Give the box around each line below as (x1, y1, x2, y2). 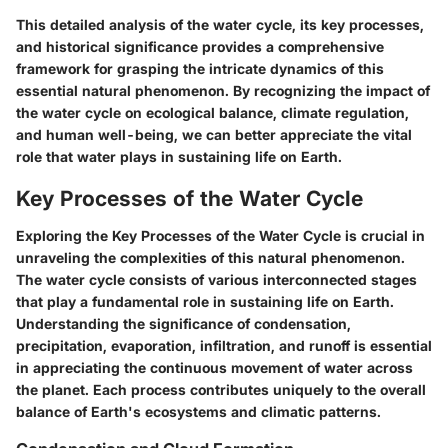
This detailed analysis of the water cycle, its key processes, (16, 15, 424, 33)
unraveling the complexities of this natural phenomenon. (16, 249, 405, 267)
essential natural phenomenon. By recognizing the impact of (16, 81, 430, 99)
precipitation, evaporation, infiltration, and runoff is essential (16, 337, 432, 355)
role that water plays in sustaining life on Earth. (16, 147, 342, 165)
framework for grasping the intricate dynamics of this (16, 59, 384, 77)
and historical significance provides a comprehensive (16, 37, 384, 55)
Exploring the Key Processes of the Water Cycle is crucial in (16, 227, 425, 245)
